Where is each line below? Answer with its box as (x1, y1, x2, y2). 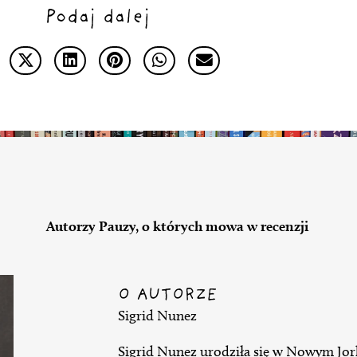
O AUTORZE (118, 287, 218, 304)
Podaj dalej (45, 7, 150, 28)
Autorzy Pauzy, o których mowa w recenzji (45, 217, 308, 234)
